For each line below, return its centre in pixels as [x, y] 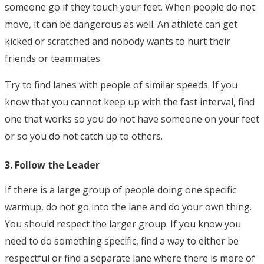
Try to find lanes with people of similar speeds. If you [121, 85]
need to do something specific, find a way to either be [122, 241]
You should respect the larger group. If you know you [123, 224]
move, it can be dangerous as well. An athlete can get [121, 24]
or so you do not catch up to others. [85, 136]
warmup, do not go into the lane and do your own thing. [128, 207]
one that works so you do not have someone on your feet [132, 119]
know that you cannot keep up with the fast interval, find [130, 102]
